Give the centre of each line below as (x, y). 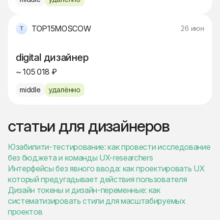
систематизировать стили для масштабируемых (97, 201)
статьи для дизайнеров (89, 126)
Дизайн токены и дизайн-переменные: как (84, 190)
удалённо (65, 90)
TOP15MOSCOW (61, 29)
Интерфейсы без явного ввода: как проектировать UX (106, 169)
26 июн (192, 28)
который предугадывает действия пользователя (97, 179)
